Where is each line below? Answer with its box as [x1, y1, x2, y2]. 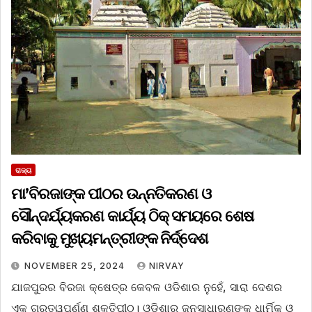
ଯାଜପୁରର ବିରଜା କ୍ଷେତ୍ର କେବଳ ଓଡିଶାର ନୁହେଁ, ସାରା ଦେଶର [11, 280, 282, 295]
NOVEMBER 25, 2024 [24, 260, 127, 272]
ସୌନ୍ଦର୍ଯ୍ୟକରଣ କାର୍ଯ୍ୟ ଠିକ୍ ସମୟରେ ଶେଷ [11, 207, 253, 226]
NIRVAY [149, 260, 185, 272]
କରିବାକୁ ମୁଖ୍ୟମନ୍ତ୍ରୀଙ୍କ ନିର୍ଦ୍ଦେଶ [11, 229, 208, 249]
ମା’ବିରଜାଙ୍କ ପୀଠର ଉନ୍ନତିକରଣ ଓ [11, 185, 211, 204]
